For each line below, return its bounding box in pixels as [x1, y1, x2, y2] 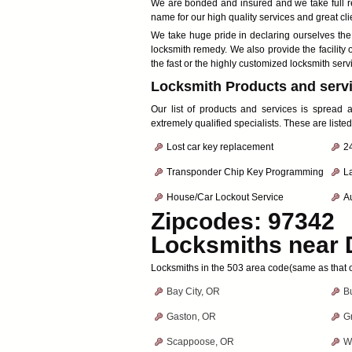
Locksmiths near [151, 232, 345, 258]
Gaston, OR [167, 311, 216, 322]
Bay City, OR [167, 286, 220, 297]
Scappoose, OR [167, 336, 234, 347]
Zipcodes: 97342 [151, 208, 335, 234]
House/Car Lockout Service [167, 192, 284, 203]
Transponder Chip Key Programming [167, 167, 324, 178]
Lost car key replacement [167, 141, 273, 152]
